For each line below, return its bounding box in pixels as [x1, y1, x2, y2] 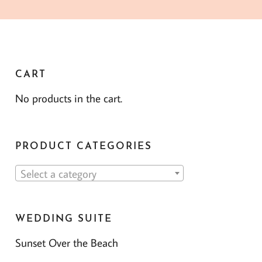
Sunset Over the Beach [15, 235, 118, 250]
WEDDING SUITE [15, 213, 112, 224]
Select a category [20, 166, 96, 181]
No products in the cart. [15, 90, 122, 105]
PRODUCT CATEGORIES [15, 142, 152, 152]
